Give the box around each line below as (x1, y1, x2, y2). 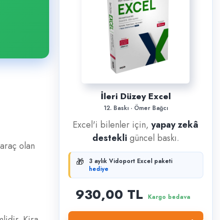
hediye (88, 165, 109, 174)
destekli (92, 132, 127, 145)
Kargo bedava (148, 192, 191, 202)
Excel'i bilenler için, (73, 118, 152, 132)
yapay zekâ (151, 118, 199, 132)
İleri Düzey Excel (100, 90, 171, 103)
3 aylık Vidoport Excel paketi (88, 157, 172, 166)
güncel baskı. (127, 132, 179, 145)
